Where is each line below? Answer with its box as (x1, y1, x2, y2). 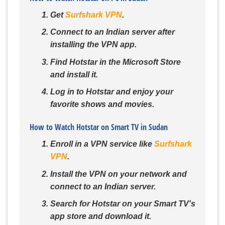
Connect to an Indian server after (50, 28, 175, 37)
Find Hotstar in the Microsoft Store (50, 57, 181, 66)
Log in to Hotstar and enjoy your (50, 87, 173, 96)
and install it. (50, 70, 98, 79)
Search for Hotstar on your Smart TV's (50, 199, 195, 208)
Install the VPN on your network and (50, 169, 187, 178)
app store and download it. (50, 212, 151, 221)
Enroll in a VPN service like (50, 140, 154, 149)
